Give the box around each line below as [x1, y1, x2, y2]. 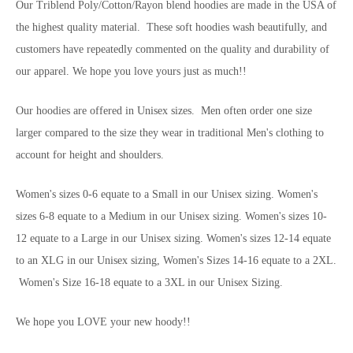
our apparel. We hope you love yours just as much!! [16, 65, 247, 77]
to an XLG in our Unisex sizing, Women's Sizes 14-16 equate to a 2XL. [16, 254, 336, 266]
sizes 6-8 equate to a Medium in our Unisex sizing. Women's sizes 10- [16, 210, 327, 222]
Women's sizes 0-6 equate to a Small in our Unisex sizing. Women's [16, 188, 318, 200]
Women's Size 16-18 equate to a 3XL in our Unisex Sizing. [16, 276, 286, 288]
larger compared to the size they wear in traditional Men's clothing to [16, 126, 324, 139]
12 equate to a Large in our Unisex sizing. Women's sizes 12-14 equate [16, 232, 331, 244]
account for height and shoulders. [16, 148, 164, 161]
